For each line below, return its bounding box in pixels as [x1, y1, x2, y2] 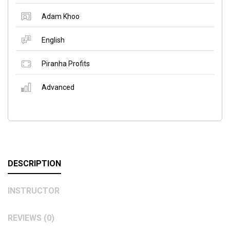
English [42, 35, 65, 44]
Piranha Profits [42, 59, 90, 68]
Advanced [42, 83, 74, 91]
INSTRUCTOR [8, 185, 60, 196]
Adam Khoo [42, 12, 80, 21]
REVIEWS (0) [8, 213, 54, 223]
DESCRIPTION [8, 158, 61, 168]
